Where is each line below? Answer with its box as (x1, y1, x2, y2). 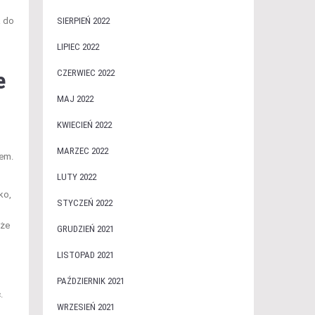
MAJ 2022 (56, 94, 94, 104)
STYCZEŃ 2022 (56, 198, 112, 208)
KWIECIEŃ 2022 (56, 120, 112, 130)
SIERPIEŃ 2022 (56, 15, 110, 26)
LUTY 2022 (56, 172, 96, 182)
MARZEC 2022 (56, 146, 108, 156)
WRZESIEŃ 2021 (56, 302, 115, 312)
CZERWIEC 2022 (56, 67, 115, 78)
